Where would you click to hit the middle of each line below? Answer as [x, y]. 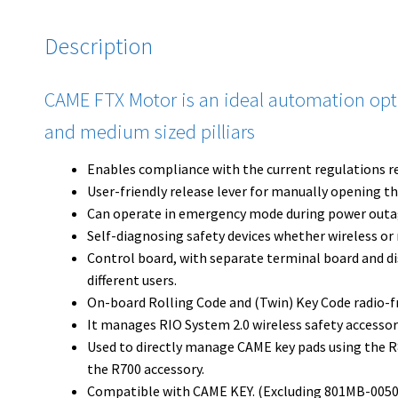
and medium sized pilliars [150, 131]
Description [99, 46]
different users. [132, 280]
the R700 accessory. [146, 369]
